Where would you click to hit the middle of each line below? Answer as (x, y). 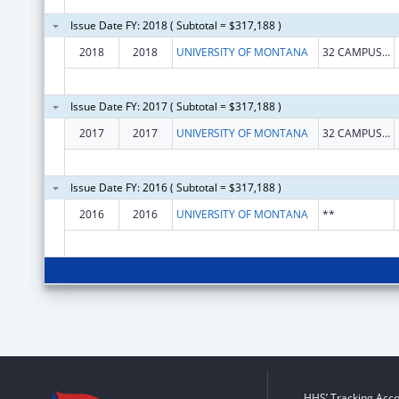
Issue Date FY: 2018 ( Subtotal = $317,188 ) (175, 25)
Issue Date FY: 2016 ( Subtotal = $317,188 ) (175, 187)
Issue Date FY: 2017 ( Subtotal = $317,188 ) (175, 106)
